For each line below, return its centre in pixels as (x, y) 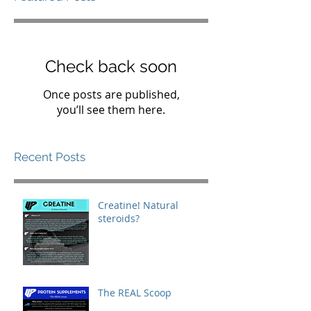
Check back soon (111, 66)
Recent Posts (50, 157)
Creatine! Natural (138, 205)
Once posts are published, (111, 94)
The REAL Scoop (135, 293)
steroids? (119, 218)
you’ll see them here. (111, 110)
